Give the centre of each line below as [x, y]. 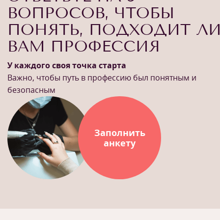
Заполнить [120, 132]
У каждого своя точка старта [67, 65]
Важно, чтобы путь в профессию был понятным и [102, 78]
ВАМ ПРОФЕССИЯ [84, 46]
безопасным [31, 90]
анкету [120, 143]
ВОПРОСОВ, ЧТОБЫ [91, 13]
